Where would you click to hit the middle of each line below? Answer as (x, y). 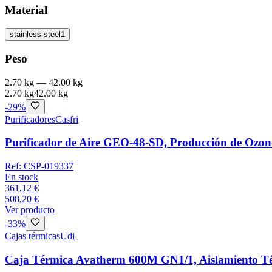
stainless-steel (35, 35)
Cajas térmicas (32, 236)
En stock (22, 177)
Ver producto (30, 210)
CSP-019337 (49, 166)
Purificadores (30, 119)
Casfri (67, 119)
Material (26, 10)
